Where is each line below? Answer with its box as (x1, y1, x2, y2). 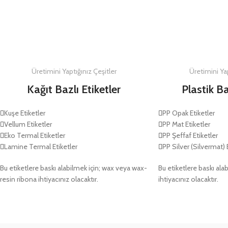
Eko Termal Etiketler (4, 131, 65, 140)
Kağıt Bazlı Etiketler (27, 82, 121, 97)
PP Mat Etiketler (162, 120, 210, 129)
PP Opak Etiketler (162, 108, 215, 118)
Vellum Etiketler (4, 120, 52, 129)
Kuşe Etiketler (4, 108, 45, 118)
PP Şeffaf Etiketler (162, 131, 218, 140)
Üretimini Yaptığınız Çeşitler (31, 67, 117, 76)
